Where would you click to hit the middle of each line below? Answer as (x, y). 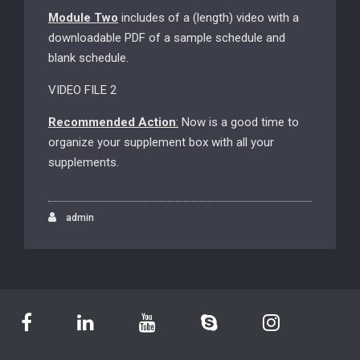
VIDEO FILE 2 (82, 90)
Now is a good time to (239, 122)
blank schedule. (88, 58)
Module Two (83, 18)
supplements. (85, 162)
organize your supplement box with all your (161, 142)
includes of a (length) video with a (209, 18)
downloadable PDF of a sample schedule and (167, 38)
